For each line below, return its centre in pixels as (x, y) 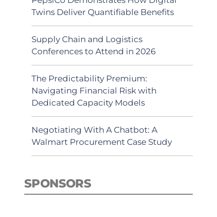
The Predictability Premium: (89, 78)
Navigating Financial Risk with (94, 90)
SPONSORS (58, 183)
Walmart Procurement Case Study (102, 142)
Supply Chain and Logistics (87, 39)
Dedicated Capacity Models (88, 102)
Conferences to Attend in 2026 (93, 51)
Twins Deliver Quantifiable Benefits (103, 12)
